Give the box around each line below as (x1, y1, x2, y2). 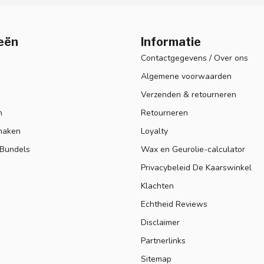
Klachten (141, 180, 174, 192)
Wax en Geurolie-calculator (141, 143, 245, 155)
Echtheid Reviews (141, 198, 207, 210)
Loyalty (141, 125, 168, 137)
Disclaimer (141, 216, 180, 228)
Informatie (141, 34, 201, 49)
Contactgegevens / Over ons (141, 52, 248, 64)
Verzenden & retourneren (141, 88, 236, 100)
